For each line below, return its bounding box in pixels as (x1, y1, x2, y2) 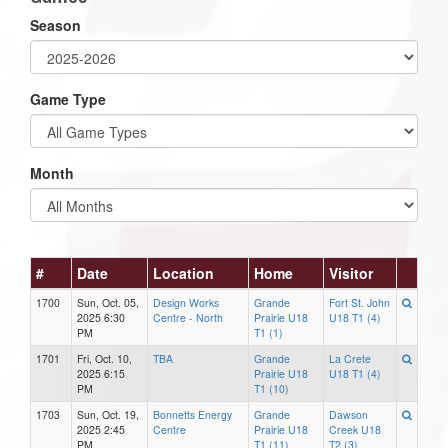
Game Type (30, 88, 106, 109)
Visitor (329, 262, 373, 283)
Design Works (153, 294, 219, 310)
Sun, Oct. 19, (77, 406, 139, 422)
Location (153, 262, 214, 283)
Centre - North (153, 309, 223, 325)
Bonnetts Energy (153, 406, 232, 422)
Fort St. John (329, 294, 390, 310)
